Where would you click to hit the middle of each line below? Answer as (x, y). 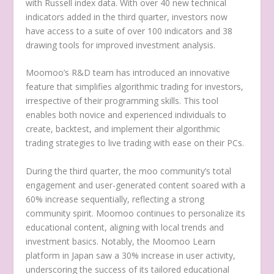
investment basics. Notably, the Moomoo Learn (121, 241)
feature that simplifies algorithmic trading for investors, (135, 87)
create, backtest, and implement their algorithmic (123, 129)
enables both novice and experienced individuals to (126, 115)
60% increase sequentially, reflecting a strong (115, 199)
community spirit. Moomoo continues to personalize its (136, 213)
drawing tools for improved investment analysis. (121, 45)
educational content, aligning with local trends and (125, 227)
